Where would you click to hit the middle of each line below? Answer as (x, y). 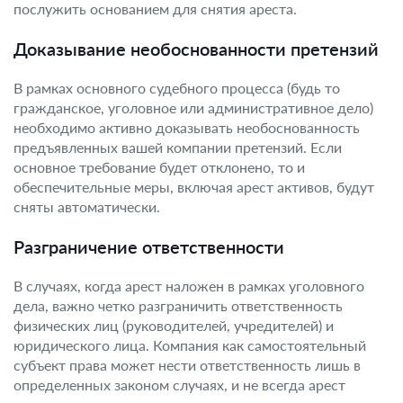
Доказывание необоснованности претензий (196, 49)
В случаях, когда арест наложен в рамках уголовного (189, 286)
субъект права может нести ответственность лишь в (187, 365)
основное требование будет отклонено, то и (159, 167)
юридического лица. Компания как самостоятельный (190, 345)
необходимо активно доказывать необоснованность (187, 127)
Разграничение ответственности (149, 246)
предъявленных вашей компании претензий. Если (178, 147)
